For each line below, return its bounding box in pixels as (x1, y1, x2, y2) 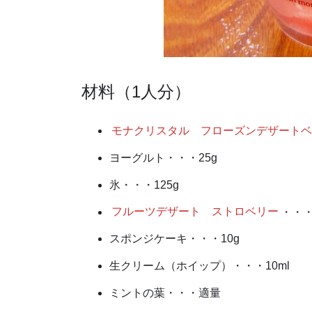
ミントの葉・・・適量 (109, 286, 221, 299)
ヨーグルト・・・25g (109, 151, 217, 164)
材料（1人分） (81, 82, 191, 102)
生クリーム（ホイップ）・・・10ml (109, 260, 290, 272)
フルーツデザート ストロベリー (111, 205, 279, 218)
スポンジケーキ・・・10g (109, 233, 240, 245)
